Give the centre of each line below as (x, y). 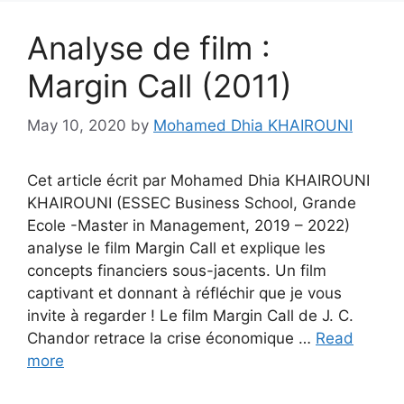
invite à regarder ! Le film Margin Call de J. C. (190, 316)
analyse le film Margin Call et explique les (176, 248)
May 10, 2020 (77, 125)
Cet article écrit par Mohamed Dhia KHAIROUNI (198, 180)
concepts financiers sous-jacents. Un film (177, 271)
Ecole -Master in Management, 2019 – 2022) (188, 225)
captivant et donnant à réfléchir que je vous (184, 293)
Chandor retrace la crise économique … (171, 338)
